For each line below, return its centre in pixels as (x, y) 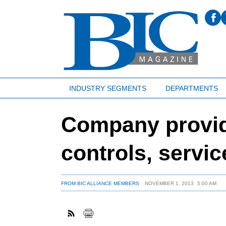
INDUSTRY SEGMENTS (107, 88)
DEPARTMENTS (191, 88)
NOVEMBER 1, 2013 (169, 184)
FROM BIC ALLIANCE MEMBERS (100, 184)
